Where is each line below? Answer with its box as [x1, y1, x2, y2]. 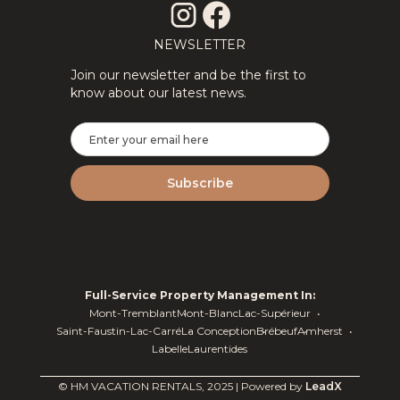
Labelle [152, 342, 188, 355]
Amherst [297, 324, 344, 337]
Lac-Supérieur [237, 306, 311, 320]
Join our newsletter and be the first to [70, 67, 306, 83]
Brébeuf [256, 324, 298, 337]
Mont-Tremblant [88, 306, 177, 320]
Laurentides [187, 342, 248, 355]
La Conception [181, 324, 257, 337]
